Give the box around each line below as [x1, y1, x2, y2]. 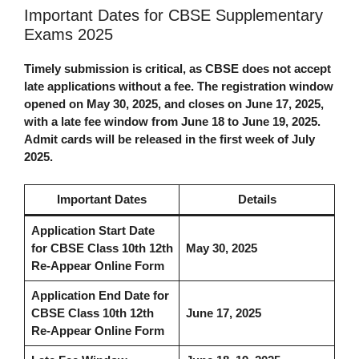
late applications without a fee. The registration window [24, 79, 333, 94]
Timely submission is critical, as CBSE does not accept [24, 62, 331, 76]
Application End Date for [30, 288, 169, 302]
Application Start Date [30, 223, 155, 237]
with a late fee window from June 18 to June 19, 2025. [24, 115, 321, 129]
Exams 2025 [24, 26, 113, 44]
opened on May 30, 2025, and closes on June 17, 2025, [24, 97, 324, 111]
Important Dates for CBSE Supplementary [24, 6, 323, 25]
